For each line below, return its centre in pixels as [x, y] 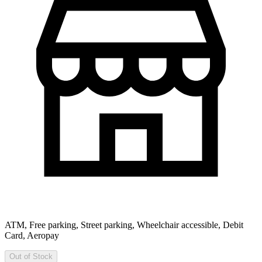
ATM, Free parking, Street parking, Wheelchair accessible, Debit [124, 225]
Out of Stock [31, 256]
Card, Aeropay [32, 235]
